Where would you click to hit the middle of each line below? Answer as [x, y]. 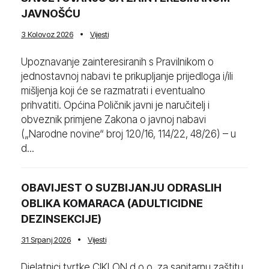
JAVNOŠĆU [51, 14]
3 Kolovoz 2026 [47, 35]
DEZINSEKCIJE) [61, 219]
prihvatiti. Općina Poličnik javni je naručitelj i [115, 105]
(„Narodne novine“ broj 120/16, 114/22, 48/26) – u [128, 134]
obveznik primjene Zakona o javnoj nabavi [113, 120]
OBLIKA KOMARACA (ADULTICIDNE [112, 204]
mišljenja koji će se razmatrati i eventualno [113, 91]
